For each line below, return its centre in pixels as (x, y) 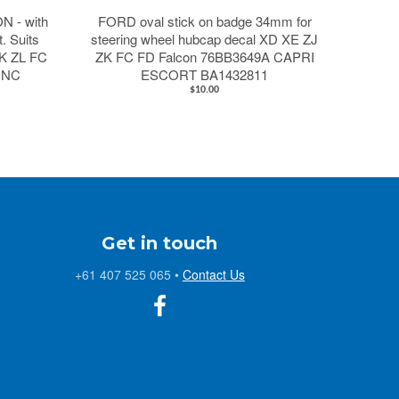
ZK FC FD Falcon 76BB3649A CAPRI (204, 56)
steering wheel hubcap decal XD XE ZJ (205, 38)
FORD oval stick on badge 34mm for (204, 20)
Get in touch (160, 243)
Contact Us (213, 274)
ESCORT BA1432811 (205, 74)
